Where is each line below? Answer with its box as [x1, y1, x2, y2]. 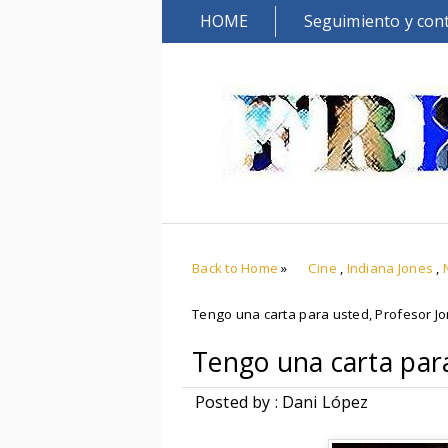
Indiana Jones [346, 259, 434, 277]
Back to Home [192, 259, 279, 277]
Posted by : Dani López [195, 391, 369, 413]
